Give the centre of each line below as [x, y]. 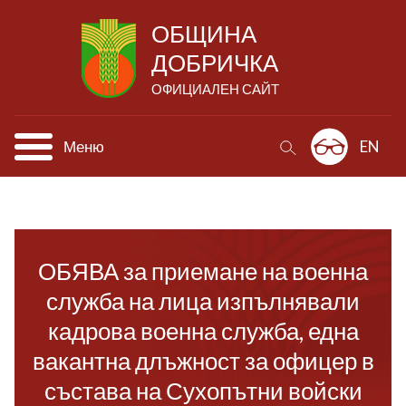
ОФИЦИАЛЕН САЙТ [215, 89]
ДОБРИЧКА [215, 63]
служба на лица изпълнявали [203, 301]
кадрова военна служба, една [203, 331]
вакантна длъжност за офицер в [203, 361]
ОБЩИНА [204, 34]
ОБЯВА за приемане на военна [203, 271]
